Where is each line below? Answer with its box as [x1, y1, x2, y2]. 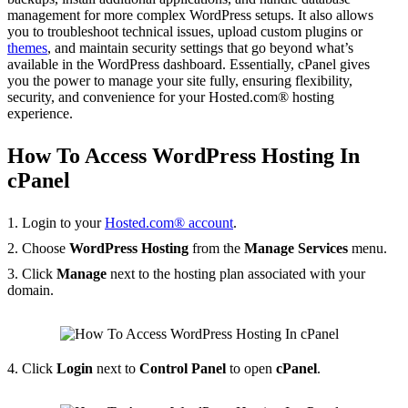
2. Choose [7, 240, 69, 257]
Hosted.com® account [105, 215, 233, 231]
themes [7, 40, 47, 56]
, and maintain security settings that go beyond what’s [47, 40, 353, 56]
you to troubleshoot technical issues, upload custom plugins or [7, 24, 362, 40]
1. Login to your [7, 215, 105, 231]
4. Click [7, 361, 56, 377]
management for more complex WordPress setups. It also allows [7, 7, 373, 24]
